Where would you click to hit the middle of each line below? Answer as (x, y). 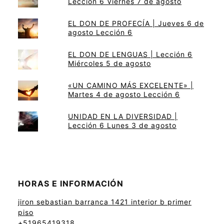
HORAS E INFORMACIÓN (71, 184)
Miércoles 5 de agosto (109, 63)
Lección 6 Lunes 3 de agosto (122, 125)
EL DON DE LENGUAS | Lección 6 (130, 54)
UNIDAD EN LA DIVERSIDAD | (123, 116)
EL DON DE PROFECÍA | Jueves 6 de (136, 23)
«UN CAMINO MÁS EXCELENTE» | (131, 85)
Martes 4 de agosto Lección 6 (124, 94)
